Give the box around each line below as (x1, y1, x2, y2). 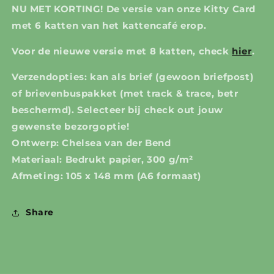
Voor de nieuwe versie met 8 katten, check (12, 45, 232, 57)
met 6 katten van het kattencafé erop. (12, 19, 207, 31)
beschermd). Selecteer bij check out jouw (12, 103, 224, 116)
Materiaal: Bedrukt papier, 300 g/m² (12, 153, 193, 165)
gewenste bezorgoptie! (12, 120, 130, 132)
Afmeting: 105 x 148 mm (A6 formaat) (12, 169, 201, 182)
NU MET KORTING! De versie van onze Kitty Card (12, 2, 256, 15)
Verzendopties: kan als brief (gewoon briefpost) (12, 70, 254, 83)
